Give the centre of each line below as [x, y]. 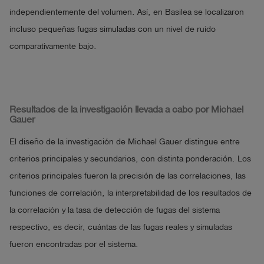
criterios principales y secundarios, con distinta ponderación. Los [130, 159]
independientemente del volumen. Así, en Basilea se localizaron [127, 12]
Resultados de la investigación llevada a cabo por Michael [126, 110]
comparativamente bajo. [53, 46]
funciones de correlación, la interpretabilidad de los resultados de [131, 193]
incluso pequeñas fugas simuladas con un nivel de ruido [113, 29]
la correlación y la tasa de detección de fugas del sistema [115, 210]
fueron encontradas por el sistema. [74, 244]
